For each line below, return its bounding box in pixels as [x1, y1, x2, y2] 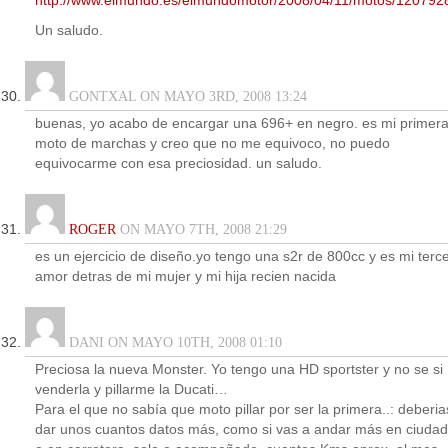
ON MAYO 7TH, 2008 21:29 [116, 222, 287, 237]
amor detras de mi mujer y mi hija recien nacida [35, 269, 336, 284]
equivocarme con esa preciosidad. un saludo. [35, 156, 322, 171]
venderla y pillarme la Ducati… [35, 382, 228, 397]
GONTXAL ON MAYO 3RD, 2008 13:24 [65, 89, 307, 104]
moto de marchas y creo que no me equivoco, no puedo [35, 136, 390, 151]
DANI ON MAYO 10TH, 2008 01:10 [65, 335, 282, 350]
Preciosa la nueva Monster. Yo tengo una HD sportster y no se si [35, 362, 443, 377]
